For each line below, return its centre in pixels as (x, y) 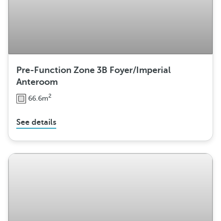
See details (36, 123)
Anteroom (37, 82)
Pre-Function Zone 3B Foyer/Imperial (93, 70)
